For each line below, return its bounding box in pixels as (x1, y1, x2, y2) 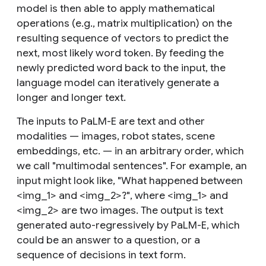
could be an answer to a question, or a (17, 233, 200, 246)
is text (192, 203, 223, 217)
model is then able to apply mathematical (17, 1, 215, 15)
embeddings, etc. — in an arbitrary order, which (17, 144, 244, 157)
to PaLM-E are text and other (66, 114, 205, 128)
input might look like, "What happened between (17, 173, 243, 187)
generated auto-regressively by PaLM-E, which (17, 218, 240, 232)
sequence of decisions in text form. (17, 248, 186, 261)
